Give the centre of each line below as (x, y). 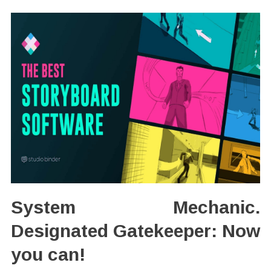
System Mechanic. (135, 207)
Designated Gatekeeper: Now (135, 231)
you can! (48, 254)
